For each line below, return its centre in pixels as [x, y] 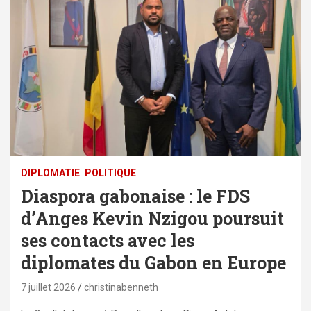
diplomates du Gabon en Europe [153, 263]
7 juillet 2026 [48, 288]
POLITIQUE [110, 173]
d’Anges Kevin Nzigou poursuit [152, 219]
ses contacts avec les [108, 241]
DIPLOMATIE [50, 173]
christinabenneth [121, 288]
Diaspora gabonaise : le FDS [135, 196]
